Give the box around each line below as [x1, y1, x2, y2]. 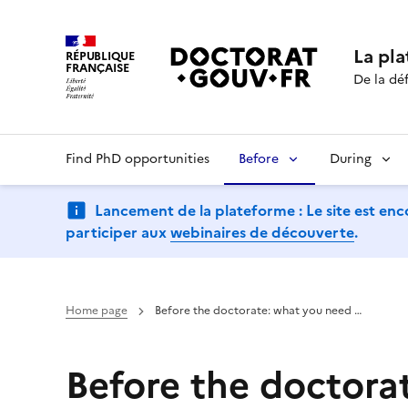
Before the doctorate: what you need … [155, 302, 362, 319]
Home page [66, 302, 127, 319]
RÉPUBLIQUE [66, 47, 135, 66]
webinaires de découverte [170, 221, 354, 243]
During [330, 149, 372, 168]
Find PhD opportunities [66, 149, 209, 168]
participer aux [66, 221, 170, 243]
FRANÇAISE [66, 59, 129, 77]
